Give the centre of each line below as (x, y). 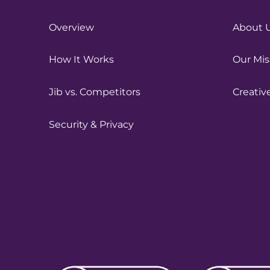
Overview (71, 27)
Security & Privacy (91, 124)
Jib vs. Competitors (94, 92)
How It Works (81, 60)
